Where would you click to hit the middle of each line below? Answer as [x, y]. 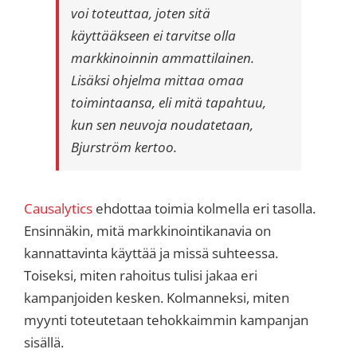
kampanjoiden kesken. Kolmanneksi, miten [157, 298]
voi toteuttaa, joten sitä [141, 14]
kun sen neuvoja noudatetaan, [162, 125]
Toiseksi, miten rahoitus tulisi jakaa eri [141, 276]
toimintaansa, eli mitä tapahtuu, [169, 103]
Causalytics [58, 209]
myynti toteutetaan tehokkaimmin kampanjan [166, 320]
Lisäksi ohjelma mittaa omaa [157, 80]
